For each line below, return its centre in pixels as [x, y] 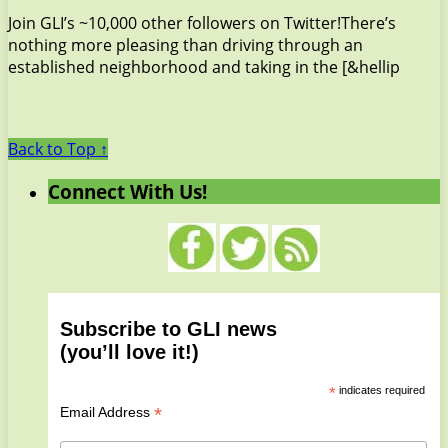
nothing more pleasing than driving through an [185, 45]
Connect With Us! [127, 192]
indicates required [380, 389]
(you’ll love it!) [129, 351]
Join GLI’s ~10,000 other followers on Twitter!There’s [202, 23]
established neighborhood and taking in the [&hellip [204, 67]
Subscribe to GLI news [168, 328]
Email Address [106, 411]
